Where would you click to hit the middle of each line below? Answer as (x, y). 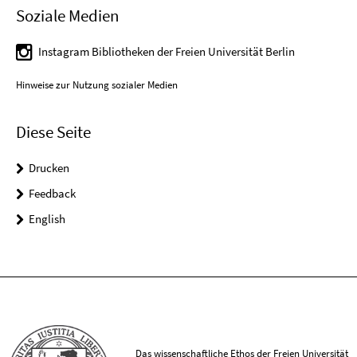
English (47, 218)
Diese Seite (53, 131)
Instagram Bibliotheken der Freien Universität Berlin (167, 51)
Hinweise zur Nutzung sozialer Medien (97, 84)
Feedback (52, 193)
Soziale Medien (67, 15)
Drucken (49, 167)
